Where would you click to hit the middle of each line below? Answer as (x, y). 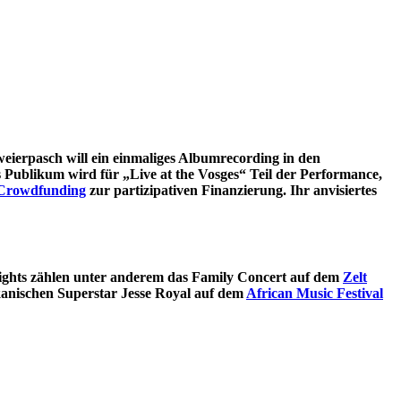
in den (302, 158)
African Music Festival (315, 293)
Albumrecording (230, 158)
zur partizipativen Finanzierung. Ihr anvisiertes (231, 191)
